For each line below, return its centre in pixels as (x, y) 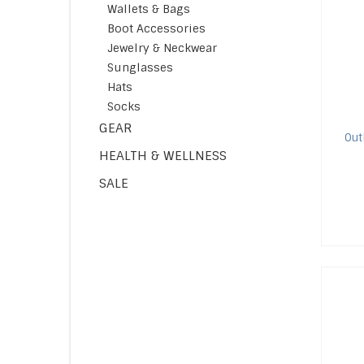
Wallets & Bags (149, 9)
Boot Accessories (156, 28)
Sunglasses (140, 67)
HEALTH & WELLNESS (163, 156)
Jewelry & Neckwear (162, 48)
